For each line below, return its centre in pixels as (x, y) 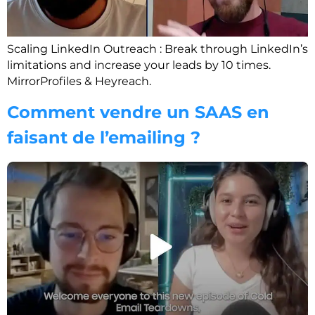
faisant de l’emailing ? (104, 137)
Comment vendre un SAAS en (138, 112)
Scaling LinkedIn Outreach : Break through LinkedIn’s (157, 49)
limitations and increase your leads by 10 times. (139, 65)
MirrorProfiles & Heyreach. (79, 82)
